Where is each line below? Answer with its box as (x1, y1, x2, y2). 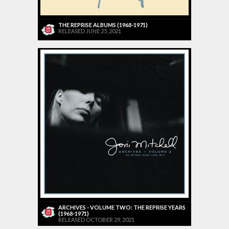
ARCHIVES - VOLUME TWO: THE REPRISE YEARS (58, 204, 186, 211)
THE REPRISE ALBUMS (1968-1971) (58, 21, 148, 29)
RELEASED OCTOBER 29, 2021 (58, 216, 134, 223)
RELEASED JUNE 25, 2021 (58, 28, 121, 35)
